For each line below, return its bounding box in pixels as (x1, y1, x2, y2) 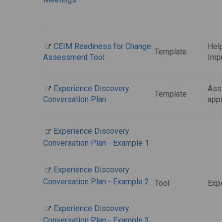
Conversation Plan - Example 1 (43, 138, 149, 148)
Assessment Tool (43, 53, 105, 62)
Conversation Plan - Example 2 (43, 177, 149, 186)
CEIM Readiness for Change (54, 42, 151, 51)
